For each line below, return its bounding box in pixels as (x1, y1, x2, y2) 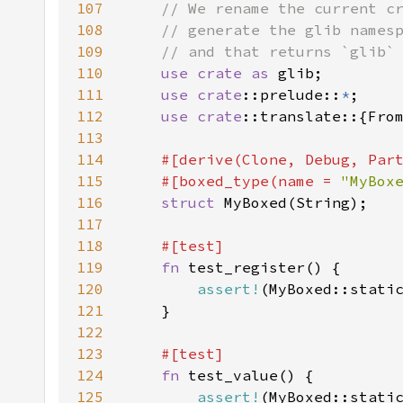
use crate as (161, 64, 278, 82)
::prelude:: (242, 85, 341, 103)
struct (161, 193, 224, 211)
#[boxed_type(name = (125, 172, 341, 190)
